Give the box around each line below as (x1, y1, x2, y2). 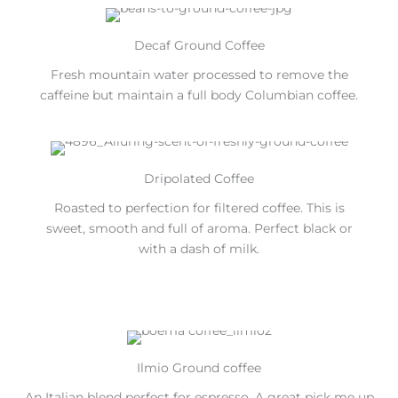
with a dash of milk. (139, 241, 259, 256)
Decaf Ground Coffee (133, 37, 265, 52)
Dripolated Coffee (144, 171, 254, 186)
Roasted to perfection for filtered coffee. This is (53, 200, 345, 215)
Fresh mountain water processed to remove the (50, 67, 348, 82)
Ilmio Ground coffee (137, 360, 261, 375)
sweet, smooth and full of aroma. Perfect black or (45, 220, 353, 235)
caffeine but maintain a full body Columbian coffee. (40, 87, 358, 102)
